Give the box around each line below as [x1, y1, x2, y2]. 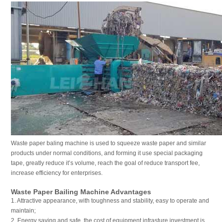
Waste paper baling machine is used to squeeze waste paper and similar [10, 140, 206, 147]
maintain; [10, 207, 36, 214]
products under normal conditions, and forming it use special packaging [10, 150, 203, 157]
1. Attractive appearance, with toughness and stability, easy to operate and [10, 197, 209, 204]
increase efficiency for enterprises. [10, 169, 103, 176]
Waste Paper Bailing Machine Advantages [10, 188, 151, 196]
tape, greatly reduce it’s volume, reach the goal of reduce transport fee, [10, 160, 200, 166]
